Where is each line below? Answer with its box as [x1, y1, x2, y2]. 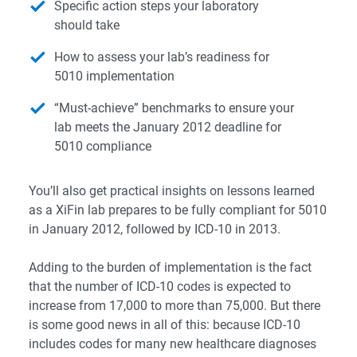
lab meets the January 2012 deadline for [54, 120, 281, 135]
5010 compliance [54, 139, 151, 155]
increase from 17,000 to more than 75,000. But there [29, 298, 320, 314]
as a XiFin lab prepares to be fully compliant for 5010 [29, 202, 327, 218]
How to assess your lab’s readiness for [54, 49, 269, 65]
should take [54, 18, 120, 33]
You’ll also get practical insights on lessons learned [29, 183, 315, 199]
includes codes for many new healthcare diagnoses [29, 336, 316, 352]
